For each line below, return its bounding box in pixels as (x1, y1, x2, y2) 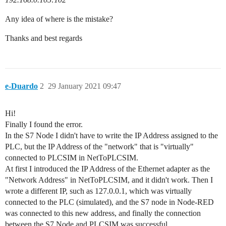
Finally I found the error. (5, 120, 83, 129)
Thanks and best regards (5, 33, 82, 42)
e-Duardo (5, 81, 38, 90)
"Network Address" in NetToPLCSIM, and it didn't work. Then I (5, 175, 213, 184)
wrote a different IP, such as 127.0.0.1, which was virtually (5, 186, 192, 195)
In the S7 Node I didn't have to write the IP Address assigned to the (5, 131, 218, 140)
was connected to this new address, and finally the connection (5, 208, 201, 217)
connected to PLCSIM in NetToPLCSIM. (5, 153, 138, 162)
